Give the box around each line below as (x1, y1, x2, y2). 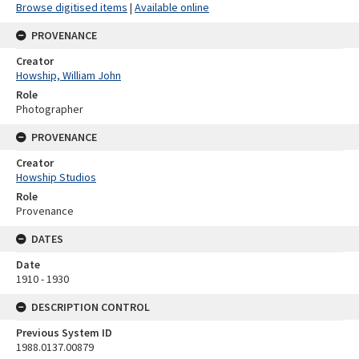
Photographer (16, 101, 83, 116)
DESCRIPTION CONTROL (31, 299, 150, 314)
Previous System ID (16, 325, 112, 340)
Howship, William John (16, 67, 121, 83)
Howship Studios (16, 169, 96, 184)
